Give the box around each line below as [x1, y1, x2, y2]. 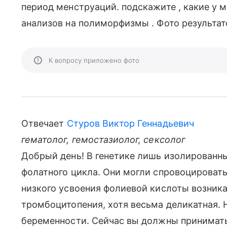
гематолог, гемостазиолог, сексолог [21, 134, 185, 145]
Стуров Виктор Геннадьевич [66, 118, 194, 129]
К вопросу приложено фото [49, 56, 139, 64]
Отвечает [21, 118, 67, 129]
